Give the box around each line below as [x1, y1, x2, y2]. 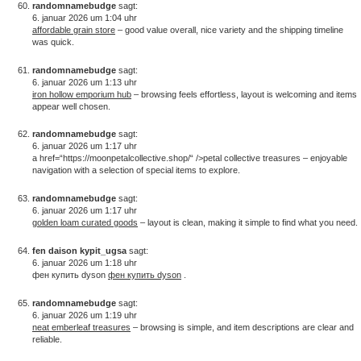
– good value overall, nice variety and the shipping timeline [115, 24, 343, 35]
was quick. [32, 36, 74, 47]
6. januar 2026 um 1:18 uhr [32, 258, 137, 268]
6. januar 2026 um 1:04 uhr [32, 12, 137, 23]
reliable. [32, 334, 62, 344]
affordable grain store [32, 24, 115, 35]
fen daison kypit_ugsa [32, 246, 127, 255]
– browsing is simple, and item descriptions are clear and [131, 322, 354, 332]
